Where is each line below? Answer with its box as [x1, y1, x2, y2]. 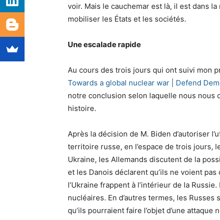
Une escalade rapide [68, 40, 141, 50]
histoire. [68, 104, 96, 113]
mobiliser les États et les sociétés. [68, 14, 186, 24]
